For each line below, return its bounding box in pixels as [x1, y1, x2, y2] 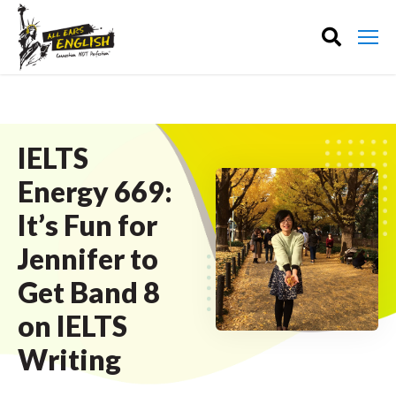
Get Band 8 [18, 275, 160, 309]
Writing [18, 342, 121, 377]
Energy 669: [18, 174, 172, 209]
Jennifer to [18, 241, 158, 276]
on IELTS [18, 308, 127, 343]
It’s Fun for [18, 208, 157, 242]
